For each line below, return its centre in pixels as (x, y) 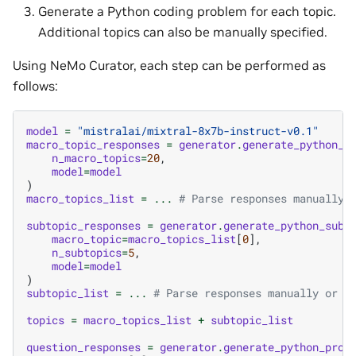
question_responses (83, 346)
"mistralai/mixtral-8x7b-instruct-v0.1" (198, 130)
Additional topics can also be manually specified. (183, 31)
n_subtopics (87, 252)
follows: (35, 85)
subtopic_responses (83, 225)
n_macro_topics (96, 157)
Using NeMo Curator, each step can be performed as (169, 65)
